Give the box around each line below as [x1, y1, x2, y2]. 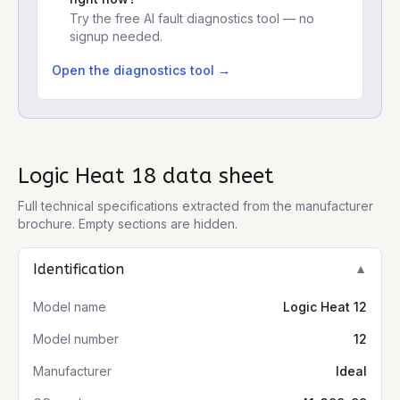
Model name [33, 299, 106, 314]
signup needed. [70, 29, 162, 44]
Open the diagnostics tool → [52, 62, 230, 78]
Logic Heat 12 [283, 299, 367, 314]
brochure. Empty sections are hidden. [18, 216, 237, 231]
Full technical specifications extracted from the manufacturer [18, 198, 373, 213]
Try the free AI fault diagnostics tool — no [70, 11, 314, 26]
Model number [33, 331, 119, 346]
